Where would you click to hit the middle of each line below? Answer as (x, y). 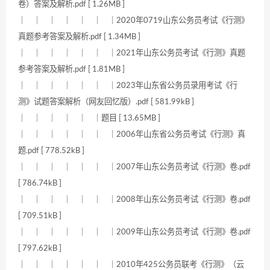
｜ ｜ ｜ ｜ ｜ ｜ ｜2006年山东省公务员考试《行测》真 (132, 135)
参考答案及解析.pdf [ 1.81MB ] (71, 70)
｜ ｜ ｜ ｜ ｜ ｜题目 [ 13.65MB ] (89, 118)
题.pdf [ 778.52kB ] (51, 151)
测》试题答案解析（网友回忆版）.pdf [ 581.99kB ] (106, 102)
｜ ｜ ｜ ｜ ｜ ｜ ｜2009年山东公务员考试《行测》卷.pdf (134, 232)
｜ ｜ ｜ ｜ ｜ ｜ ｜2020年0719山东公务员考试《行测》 (133, 21)
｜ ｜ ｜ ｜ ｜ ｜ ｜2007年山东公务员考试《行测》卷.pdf (134, 167)
